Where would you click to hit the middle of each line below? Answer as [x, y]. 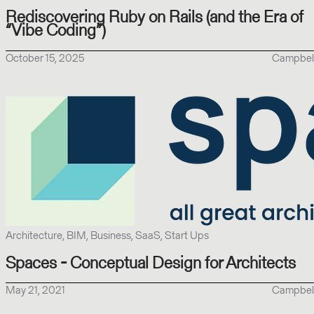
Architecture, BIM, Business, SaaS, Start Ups [107, 235]
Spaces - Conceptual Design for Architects [151, 262]
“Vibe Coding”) [56, 29]
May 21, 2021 [35, 290]
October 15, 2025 [45, 57]
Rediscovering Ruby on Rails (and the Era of [155, 16]
